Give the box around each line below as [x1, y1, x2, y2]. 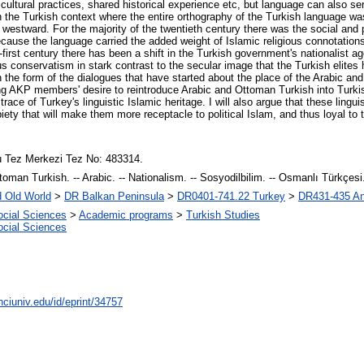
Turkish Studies [186, 209, 260, 222]
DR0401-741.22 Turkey [177, 190, 285, 203]
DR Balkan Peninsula [64, 190, 164, 203]
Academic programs [79, 209, 173, 222]
